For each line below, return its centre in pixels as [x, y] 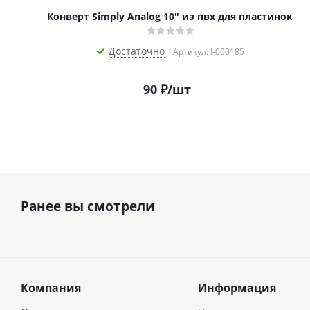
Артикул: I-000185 [209, 52]
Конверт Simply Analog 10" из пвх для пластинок [170, 17]
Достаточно [137, 51]
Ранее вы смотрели [88, 207]
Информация [237, 288]
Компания [51, 288]
